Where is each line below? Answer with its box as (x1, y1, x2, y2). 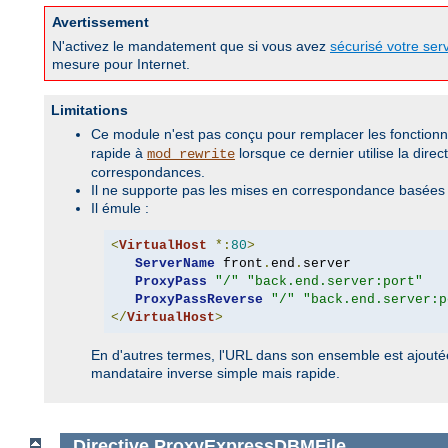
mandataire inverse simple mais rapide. (91, 365, 340, 382)
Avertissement (52, 14, 149, 31)
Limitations (51, 102, 128, 119)
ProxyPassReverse (134, 291, 263, 307)
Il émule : (91, 200, 149, 217)
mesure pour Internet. (52, 56, 190, 73)
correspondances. (91, 164, 205, 181)
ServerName (134, 255, 215, 271)
